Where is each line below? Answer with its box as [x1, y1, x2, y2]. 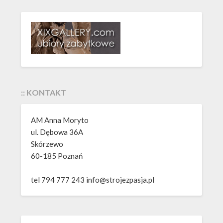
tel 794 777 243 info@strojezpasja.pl [31, 175, 155, 184]
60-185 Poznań [31, 151, 83, 160]
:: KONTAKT [21, 87, 67, 97]
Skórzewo [31, 139, 64, 148]
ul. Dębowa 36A [31, 127, 84, 136]
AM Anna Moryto [31, 115, 89, 124]
